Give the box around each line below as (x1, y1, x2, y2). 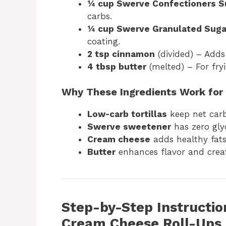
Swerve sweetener (87, 122, 171, 132)
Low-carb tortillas (87, 109, 167, 119)
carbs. (87, 11, 112, 21)
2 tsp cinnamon (87, 48, 155, 59)
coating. (87, 36, 120, 46)
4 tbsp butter (87, 61, 146, 72)
